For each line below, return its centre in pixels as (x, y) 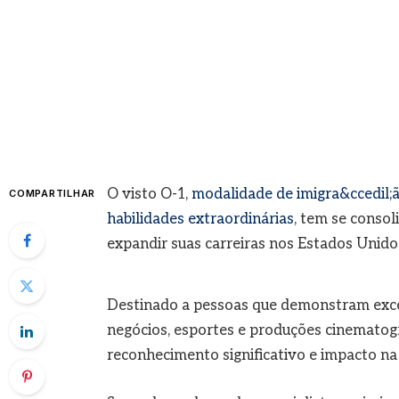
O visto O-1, (149, 194)
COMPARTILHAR (53, 193)
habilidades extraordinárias (200, 219)
